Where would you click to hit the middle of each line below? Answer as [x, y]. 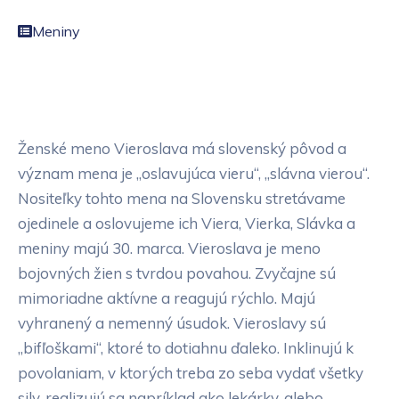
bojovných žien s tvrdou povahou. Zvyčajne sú [177, 273]
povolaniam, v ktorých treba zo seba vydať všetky [191, 373]
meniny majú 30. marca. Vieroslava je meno [169, 248]
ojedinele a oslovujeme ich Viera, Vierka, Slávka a [187, 224]
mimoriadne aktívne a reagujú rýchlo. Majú [167, 298]
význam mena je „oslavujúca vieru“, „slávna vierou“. [194, 174]
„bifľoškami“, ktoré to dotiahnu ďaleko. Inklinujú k [186, 348]
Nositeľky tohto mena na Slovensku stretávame [182, 199]
